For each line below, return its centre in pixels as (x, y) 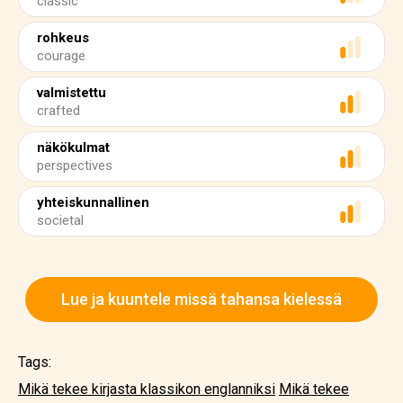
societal (60, 220)
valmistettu (72, 93)
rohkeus (63, 38)
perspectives (75, 166)
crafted (58, 111)
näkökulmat (73, 148)
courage (61, 56)
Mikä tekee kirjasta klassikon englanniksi (147, 389)
